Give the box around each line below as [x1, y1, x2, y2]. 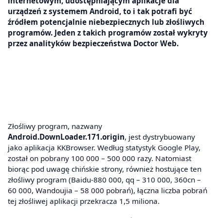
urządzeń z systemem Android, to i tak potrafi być [8, 6, 192, 16]
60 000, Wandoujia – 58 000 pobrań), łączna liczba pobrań [8, 185, 207, 196]
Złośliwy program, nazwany [8, 121, 102, 131]
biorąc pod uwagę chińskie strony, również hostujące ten [8, 164, 201, 174]
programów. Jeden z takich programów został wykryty [8, 27, 208, 37]
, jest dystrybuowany [125, 132, 195, 142]
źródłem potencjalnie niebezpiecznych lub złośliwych [8, 17, 204, 27]
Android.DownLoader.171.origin [8, 132, 125, 142]
